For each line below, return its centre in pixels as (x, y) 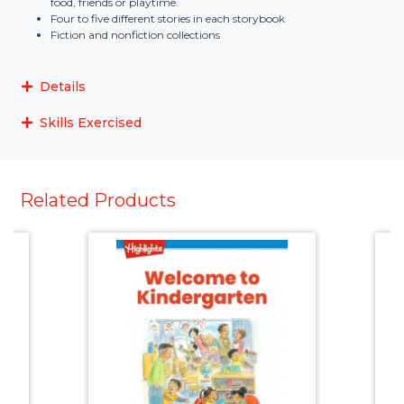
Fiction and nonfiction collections (135, 35)
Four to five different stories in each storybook (168, 18)
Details (63, 87)
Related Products (98, 200)
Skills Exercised (91, 123)
